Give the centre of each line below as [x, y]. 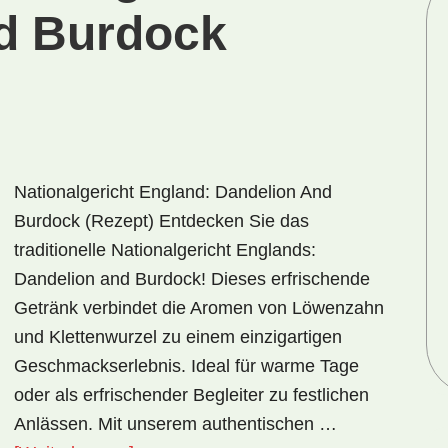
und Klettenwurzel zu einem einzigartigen [178, 337]
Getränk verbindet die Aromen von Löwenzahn [199, 308]
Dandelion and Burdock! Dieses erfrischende [192, 279]
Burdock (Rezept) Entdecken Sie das [161, 221]
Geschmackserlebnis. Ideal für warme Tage [186, 366]
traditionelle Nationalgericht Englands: [165, 250]
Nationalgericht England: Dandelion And [173, 192]
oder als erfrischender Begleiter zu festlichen [191, 395]
